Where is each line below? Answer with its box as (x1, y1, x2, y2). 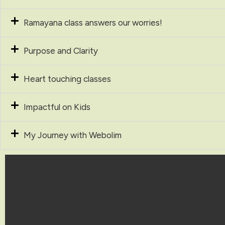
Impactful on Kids (23, 101, 90, 112)
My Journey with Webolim (23, 130, 122, 140)
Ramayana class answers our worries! (23, 17, 162, 28)
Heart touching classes (23, 73, 111, 84)
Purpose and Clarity (23, 45, 98, 56)
